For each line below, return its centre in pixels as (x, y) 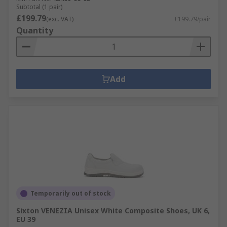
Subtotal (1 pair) (39, 7)
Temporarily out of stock (71, 193)
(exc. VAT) (60, 19)
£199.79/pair (193, 19)
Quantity (35, 30)
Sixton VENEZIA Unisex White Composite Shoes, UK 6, (113, 211)
